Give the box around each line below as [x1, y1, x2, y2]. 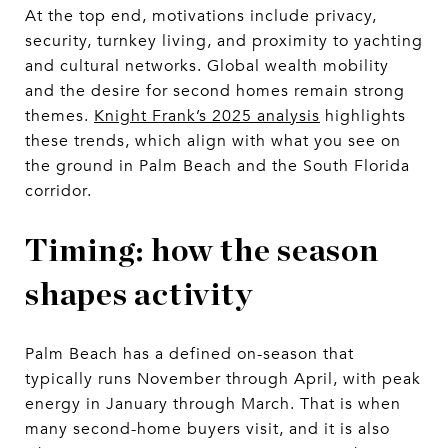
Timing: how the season [25, 234, 379, 267]
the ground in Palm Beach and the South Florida [25, 155, 410, 176]
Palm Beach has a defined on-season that [25, 343, 354, 364]
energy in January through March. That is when [25, 393, 401, 414]
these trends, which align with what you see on [25, 130, 401, 151]
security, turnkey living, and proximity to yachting [25, 30, 423, 51]
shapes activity [25, 278, 253, 311]
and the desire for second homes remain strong [25, 80, 405, 101]
